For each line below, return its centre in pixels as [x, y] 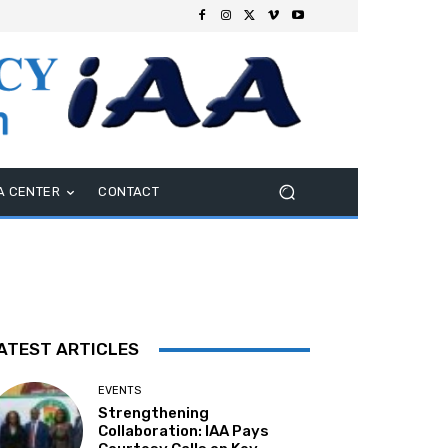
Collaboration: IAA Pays [184, 431]
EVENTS [120, 391]
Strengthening [154, 413]
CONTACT [129, 192]
